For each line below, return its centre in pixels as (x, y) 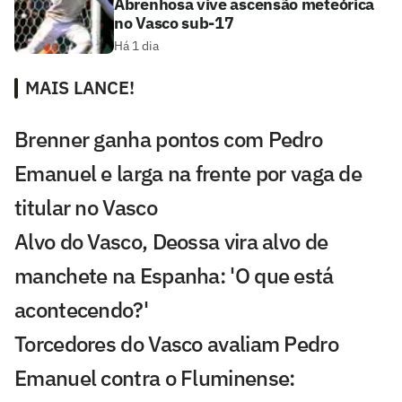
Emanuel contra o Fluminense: (155, 377)
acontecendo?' (81, 309)
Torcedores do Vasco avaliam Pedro (176, 343)
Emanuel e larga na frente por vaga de (188, 173)
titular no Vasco (86, 207)
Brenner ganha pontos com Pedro (168, 139)
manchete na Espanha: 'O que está (174, 275)
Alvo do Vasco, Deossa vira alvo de (171, 241)
